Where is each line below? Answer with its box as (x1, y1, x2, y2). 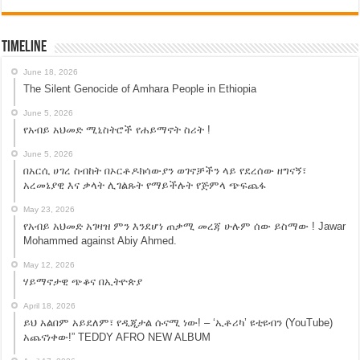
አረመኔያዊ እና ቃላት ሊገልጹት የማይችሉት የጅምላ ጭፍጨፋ (23, 179, 267, 192)
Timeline (2, 39, 47, 56)
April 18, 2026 (23, 301, 76, 311)
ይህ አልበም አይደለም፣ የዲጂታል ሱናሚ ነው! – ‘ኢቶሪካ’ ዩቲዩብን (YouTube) (23, 317, 333, 329)
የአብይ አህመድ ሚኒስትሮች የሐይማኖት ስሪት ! (23, 124, 211, 137)
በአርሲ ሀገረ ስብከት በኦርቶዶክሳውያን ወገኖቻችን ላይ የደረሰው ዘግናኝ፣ (23, 165, 307, 178)
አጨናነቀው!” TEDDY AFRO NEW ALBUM (23, 331, 211, 344)
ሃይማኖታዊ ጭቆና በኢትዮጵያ (23, 276, 143, 288)
